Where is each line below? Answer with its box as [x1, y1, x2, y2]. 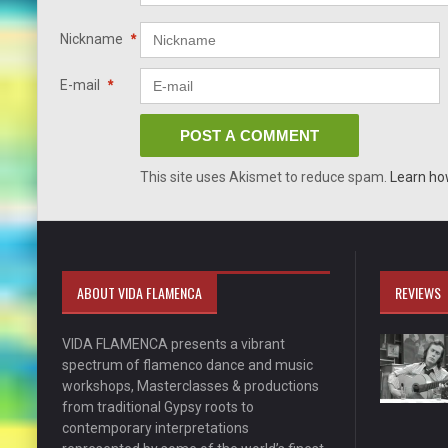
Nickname [60, 30, 126, 47]
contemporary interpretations [62, 419, 249, 436]
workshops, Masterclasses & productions [62, 377, 319, 394]
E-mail [60, 76, 103, 93]
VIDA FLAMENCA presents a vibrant [62, 335, 285, 352]
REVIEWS [394, 281, 441, 303]
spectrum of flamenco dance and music [62, 356, 313, 373]
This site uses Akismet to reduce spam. [140, 168, 390, 185]
